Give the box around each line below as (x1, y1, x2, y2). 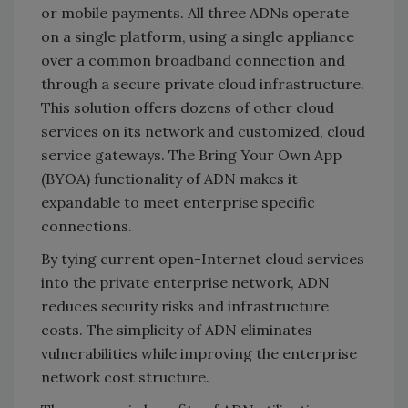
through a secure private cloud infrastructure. (41, 74, 364, 93)
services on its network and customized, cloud (41, 121, 365, 140)
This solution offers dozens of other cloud (41, 97, 334, 117)
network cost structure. (41, 367, 209, 386)
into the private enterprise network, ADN (41, 272, 330, 291)
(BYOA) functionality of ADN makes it (41, 168, 298, 188)
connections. (41, 216, 136, 235)
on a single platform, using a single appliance (41, 26, 354, 46)
